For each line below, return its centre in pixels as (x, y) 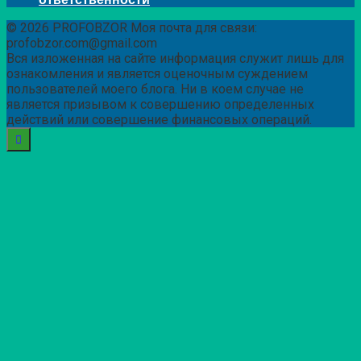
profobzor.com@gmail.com (82, 43)
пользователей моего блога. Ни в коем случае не (155, 89)
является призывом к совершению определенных (160, 104)
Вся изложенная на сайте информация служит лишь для (175, 58)
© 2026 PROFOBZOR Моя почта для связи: (132, 27)
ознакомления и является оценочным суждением (157, 73)
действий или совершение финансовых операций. (159, 119)
